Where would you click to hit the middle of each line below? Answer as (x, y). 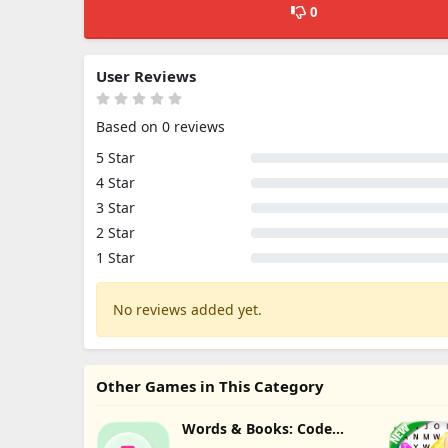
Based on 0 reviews (160, 126)
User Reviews (146, 76)
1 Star (115, 257)
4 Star (115, 182)
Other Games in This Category (210, 386)
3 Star (115, 207)
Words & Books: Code (256, 428)
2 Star (115, 232)
